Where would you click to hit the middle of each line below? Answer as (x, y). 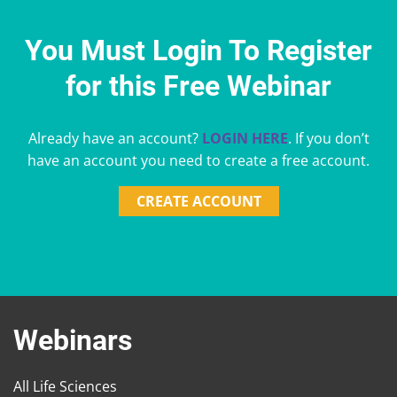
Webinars (73, 340)
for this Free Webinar (198, 86)
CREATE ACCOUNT (198, 201)
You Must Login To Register (198, 51)
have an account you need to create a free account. (198, 160)
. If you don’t (328, 138)
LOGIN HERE (245, 138)
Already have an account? (115, 138)
